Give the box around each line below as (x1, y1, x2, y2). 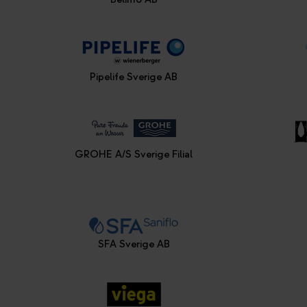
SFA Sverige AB (97, 238, 170, 251)
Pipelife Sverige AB (90, 71, 178, 84)
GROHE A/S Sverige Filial (75, 148, 193, 161)
